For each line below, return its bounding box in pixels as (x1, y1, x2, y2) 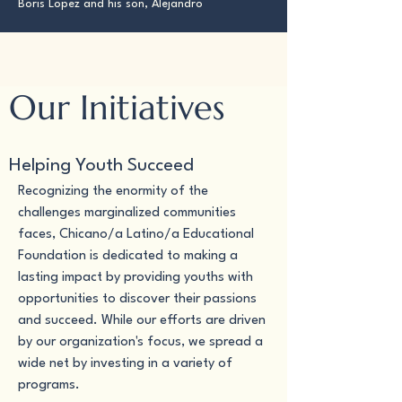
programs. (18, 379, 80, 392)
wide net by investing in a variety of (18, 357, 232, 371)
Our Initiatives (9, 86, 224, 129)
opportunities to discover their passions (18, 293, 257, 306)
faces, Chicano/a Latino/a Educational (18, 228, 254, 241)
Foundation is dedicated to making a (18, 249, 238, 263)
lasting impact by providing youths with (18, 271, 253, 284)
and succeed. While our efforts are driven (18, 314, 266, 328)
